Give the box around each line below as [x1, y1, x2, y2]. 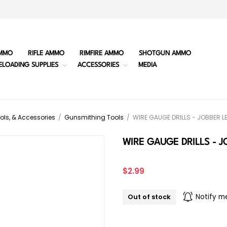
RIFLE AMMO [27, 50, 64, 57]
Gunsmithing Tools [64, 113, 124, 122]
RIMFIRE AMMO [79, 50, 124, 57]
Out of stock [128, 192, 171, 202]
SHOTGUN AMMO [138, 50, 191, 57]
